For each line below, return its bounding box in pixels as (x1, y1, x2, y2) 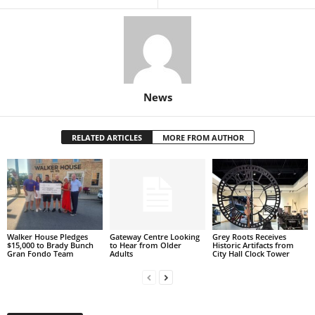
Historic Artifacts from (212, 240, 294, 251)
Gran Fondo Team (7, 248, 74, 259)
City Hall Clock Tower (212, 248, 290, 259)
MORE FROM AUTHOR (162, 131, 244, 143)
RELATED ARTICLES (71, 131, 142, 143)
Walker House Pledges (7, 231, 88, 243)
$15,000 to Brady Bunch (7, 240, 94, 251)
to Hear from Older (109, 240, 181, 251)
